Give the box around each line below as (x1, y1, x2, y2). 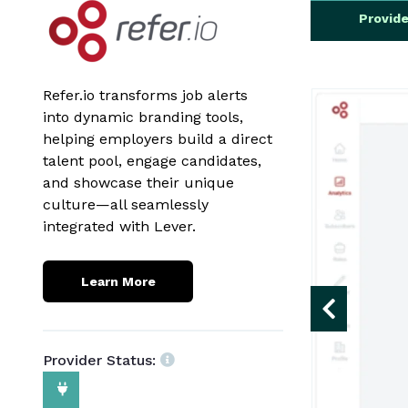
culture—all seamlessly (43, 196, 209, 213)
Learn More (80, 274, 156, 289)
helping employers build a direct (43, 130, 272, 148)
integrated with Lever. (43, 218, 196, 235)
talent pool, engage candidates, (43, 152, 261, 169)
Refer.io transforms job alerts (43, 87, 248, 104)
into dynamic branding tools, (43, 108, 243, 126)
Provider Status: (43, 352, 156, 369)
